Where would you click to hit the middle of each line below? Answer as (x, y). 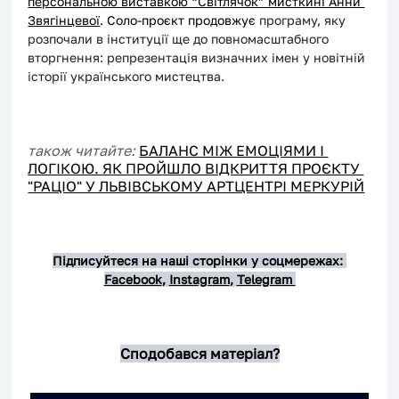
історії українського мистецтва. (126, 77)
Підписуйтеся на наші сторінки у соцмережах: (199, 261)
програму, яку (305, 20)
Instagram (199, 280)
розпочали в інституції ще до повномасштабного (180, 39)
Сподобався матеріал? (199, 354)
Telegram (266, 280)
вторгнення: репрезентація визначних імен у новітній (199, 58)
